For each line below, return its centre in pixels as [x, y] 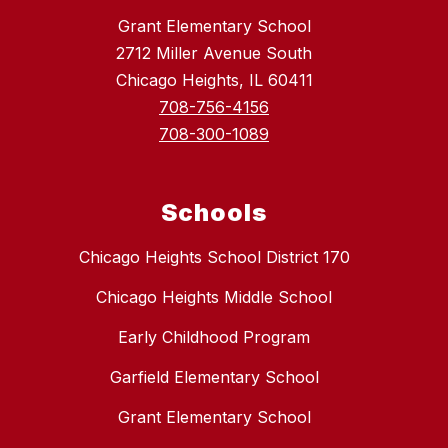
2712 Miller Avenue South [214, 53]
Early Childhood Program [214, 337]
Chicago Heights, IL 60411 [214, 80]
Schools [214, 213]
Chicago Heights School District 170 [214, 257]
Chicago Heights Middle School [214, 297]
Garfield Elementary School [214, 377]
